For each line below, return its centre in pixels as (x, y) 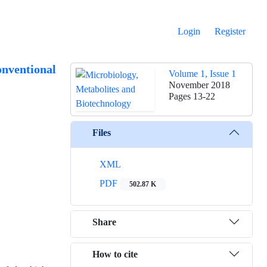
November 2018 (199, 85)
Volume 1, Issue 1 (202, 74)
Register (230, 32)
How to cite (115, 254)
